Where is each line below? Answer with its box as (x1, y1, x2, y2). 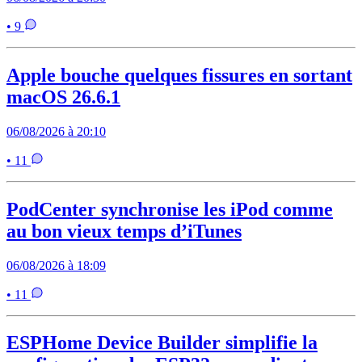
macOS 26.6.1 (6, 86, 120, 107)
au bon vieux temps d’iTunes (6, 220, 242, 242)
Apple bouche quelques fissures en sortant (6, 64, 352, 86)
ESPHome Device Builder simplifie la (6, 332, 318, 354)
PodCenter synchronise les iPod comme (6, 198, 333, 220)
